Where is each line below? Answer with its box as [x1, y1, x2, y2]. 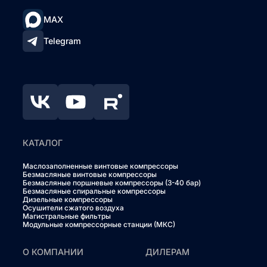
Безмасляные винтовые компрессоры [22, 169, 157, 179]
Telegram [44, 36, 82, 46]
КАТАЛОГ [22, 137, 63, 148]
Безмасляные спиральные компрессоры [22, 186, 166, 195]
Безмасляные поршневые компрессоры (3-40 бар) [22, 178, 201, 187]
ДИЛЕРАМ [145, 246, 190, 257]
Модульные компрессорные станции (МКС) [22, 219, 175, 229]
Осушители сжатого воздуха [22, 203, 124, 212]
